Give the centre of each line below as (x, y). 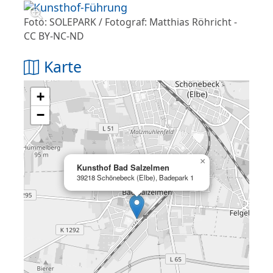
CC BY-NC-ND (54, 36)
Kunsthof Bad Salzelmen (123, 168)
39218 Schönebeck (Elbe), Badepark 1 (135, 178)
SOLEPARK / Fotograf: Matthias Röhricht (140, 22)
